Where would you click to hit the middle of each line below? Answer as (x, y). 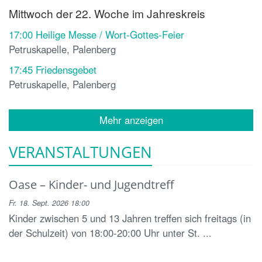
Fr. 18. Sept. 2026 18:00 (49, 203)
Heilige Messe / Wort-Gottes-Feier (110, 35)
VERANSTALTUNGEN (80, 152)
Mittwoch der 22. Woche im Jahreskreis (107, 13)
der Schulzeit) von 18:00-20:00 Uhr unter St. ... (110, 233)
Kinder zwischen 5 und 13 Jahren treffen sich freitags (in (130, 218)
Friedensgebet (66, 70)
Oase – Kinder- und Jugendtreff (92, 185)
